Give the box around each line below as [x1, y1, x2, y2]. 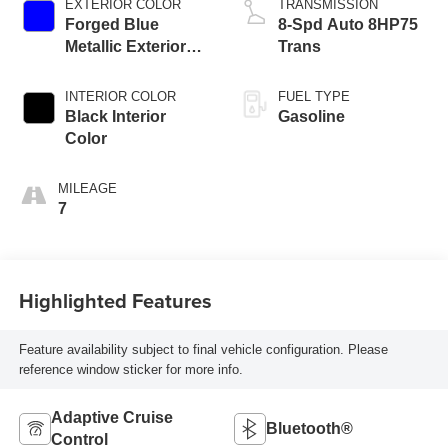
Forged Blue [64, 16, 159, 34]
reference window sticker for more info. [18, 361, 243, 377]
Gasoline [278, 108, 345, 126]
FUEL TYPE [278, 89, 350, 105]
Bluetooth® [266, 420, 353, 438]
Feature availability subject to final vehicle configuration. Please [18, 341, 388, 357]
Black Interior [64, 108, 166, 126]
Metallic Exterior [64, 38, 186, 56]
